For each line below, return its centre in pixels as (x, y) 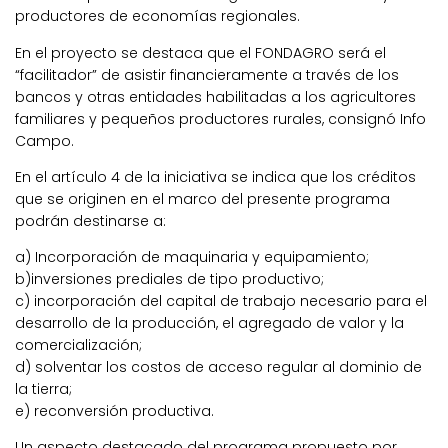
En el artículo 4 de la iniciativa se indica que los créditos (215, 176)
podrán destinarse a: (90, 220)
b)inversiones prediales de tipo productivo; (169, 278)
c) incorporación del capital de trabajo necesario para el (221, 300)
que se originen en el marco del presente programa (202, 198)
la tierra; (43, 388)
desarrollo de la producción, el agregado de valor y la (209, 322)
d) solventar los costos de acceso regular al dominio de (218, 366)
